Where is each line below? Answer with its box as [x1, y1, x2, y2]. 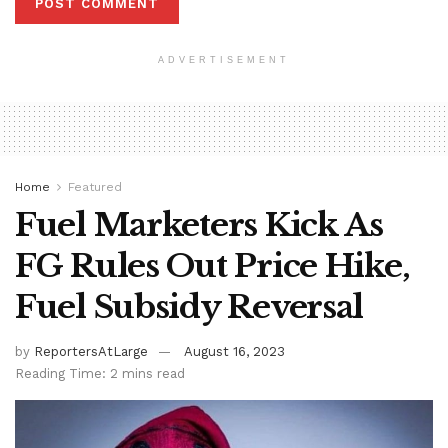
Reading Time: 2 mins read [15, 366, 185, 382]
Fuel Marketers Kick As [15, 205, 383, 246]
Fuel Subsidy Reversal [15, 287, 364, 328]
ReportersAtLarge [34, 344, 148, 360]
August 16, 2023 [184, 344, 285, 360]
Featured [68, 180, 122, 195]
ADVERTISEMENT [158, 55, 290, 66]
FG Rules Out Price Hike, [15, 246, 410, 287]
